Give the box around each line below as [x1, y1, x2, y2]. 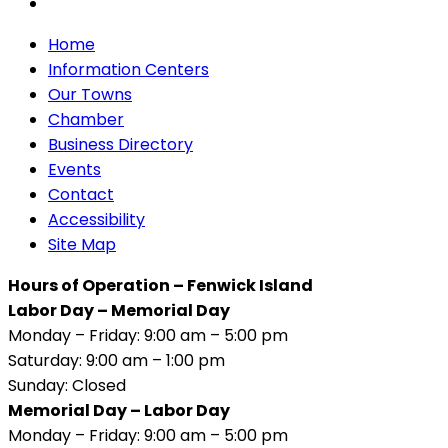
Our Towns [48, 82, 132, 106]
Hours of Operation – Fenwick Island [8, 273, 313, 297]
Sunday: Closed [8, 373, 126, 397]
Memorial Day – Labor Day [8, 398, 230, 422]
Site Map [48, 232, 116, 256]
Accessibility [48, 207, 145, 231]
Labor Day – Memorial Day [8, 298, 230, 322]
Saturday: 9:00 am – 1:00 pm [8, 348, 225, 372]
